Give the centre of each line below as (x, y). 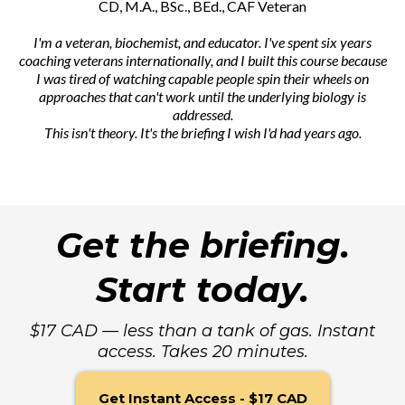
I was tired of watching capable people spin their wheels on (202, 78)
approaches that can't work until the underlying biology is (202, 96)
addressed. (202, 114)
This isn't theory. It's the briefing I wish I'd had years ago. (202, 132)
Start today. (202, 289)
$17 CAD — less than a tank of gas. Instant (202, 330)
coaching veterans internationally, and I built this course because (202, 60)
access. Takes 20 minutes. (202, 351)
